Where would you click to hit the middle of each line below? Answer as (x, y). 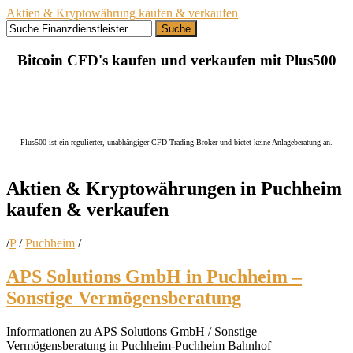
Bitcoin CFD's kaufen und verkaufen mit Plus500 (176, 60)
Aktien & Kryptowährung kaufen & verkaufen (122, 13)
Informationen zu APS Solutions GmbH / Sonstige (132, 332)
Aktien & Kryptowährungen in (134, 189)
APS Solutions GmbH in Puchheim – (154, 277)
